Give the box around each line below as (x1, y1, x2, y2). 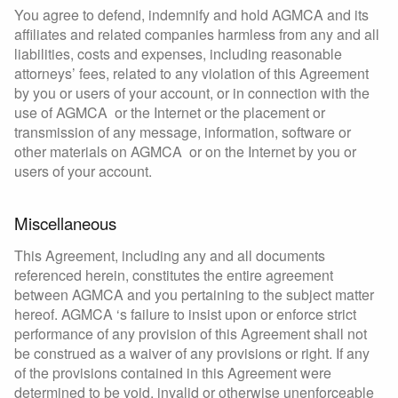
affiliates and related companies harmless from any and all (14, 23, 379, 44)
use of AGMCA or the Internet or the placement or (14, 101, 325, 123)
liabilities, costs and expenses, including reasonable (14, 43, 342, 64)
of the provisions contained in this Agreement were (14, 362, 331, 384)
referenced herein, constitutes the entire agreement (14, 265, 333, 286)
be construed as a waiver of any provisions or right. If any (14, 343, 370, 364)
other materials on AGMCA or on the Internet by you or (14, 140, 356, 162)
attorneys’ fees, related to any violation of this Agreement (14, 62, 369, 84)
